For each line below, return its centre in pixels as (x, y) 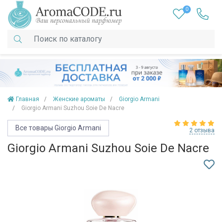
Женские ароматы (79, 99)
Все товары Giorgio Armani (58, 128)
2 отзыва (202, 131)
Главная (28, 99)
